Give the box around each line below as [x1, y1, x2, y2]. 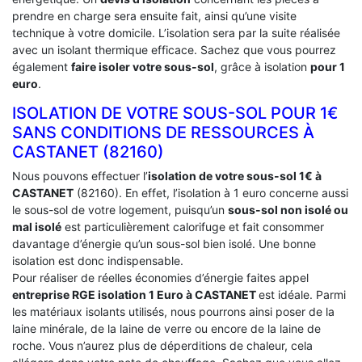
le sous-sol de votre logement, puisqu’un [12, 202, 228, 217]
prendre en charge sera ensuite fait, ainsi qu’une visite [12, 8, 297, 23]
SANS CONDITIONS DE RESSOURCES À [12, 122, 314, 142]
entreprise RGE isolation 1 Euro [12, 287, 186, 301]
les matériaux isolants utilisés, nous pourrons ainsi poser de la [12, 304, 335, 318]
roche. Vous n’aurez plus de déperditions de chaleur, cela [12, 338, 313, 352]
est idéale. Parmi [259, 287, 346, 301]
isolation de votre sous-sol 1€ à [148, 168, 322, 183]
